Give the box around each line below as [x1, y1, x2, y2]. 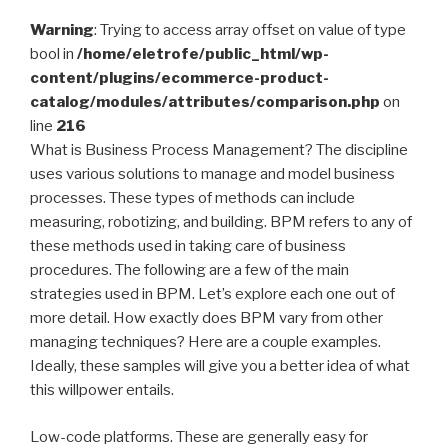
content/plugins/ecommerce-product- [30, 69, 329, 88]
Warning [30, 21, 94, 40]
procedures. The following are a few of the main [30, 261, 349, 280]
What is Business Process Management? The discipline [30, 141, 408, 160]
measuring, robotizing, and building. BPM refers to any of [30, 213, 412, 232]
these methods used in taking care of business [30, 237, 346, 256]
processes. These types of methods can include [30, 189, 355, 208]
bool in [30, 45, 77, 64]
